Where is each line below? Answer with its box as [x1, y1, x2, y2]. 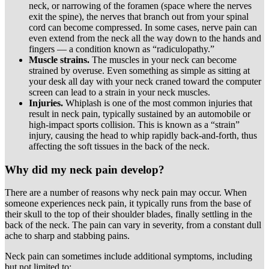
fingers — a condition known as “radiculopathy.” [29, 43, 214, 54]
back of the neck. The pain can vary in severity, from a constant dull [5, 220, 261, 231]
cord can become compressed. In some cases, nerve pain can [29, 22, 257, 32]
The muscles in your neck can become [89, 54, 237, 65]
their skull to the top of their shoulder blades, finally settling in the [5, 209, 252, 220]
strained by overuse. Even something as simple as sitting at [29, 65, 250, 76]
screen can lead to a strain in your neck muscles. [29, 86, 210, 97]
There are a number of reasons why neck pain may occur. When [5, 187, 247, 198]
